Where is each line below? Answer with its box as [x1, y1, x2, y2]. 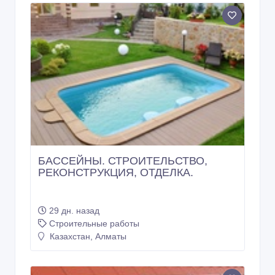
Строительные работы [49, 218, 139, 228]
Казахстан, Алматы [47, 231, 126, 241]
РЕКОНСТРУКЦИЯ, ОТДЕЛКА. [38, 166, 193, 179]
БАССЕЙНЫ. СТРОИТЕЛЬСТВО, [38, 154, 207, 167]
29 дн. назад [49, 205, 99, 215]
